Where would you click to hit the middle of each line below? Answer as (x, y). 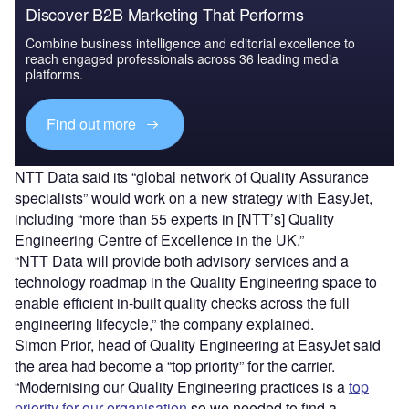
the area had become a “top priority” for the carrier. (177, 365)
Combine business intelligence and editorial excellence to (190, 42)
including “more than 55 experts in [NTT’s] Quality (174, 218)
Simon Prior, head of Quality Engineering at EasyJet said (198, 344)
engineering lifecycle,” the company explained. (166, 323)
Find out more (94, 124)
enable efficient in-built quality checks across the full (182, 302)
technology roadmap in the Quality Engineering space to (196, 281)
